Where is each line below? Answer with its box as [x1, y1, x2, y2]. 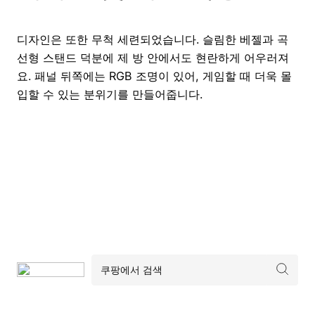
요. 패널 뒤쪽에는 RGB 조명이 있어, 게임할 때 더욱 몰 [17, 68, 292, 83]
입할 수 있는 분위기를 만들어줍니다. [17, 86, 202, 101]
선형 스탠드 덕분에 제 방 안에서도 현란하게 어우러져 [17, 50, 289, 65]
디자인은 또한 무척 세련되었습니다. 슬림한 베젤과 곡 [17, 32, 288, 46]
